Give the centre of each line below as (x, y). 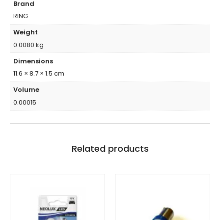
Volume (26, 90)
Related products (110, 149)
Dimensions (33, 61)
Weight (25, 32)
